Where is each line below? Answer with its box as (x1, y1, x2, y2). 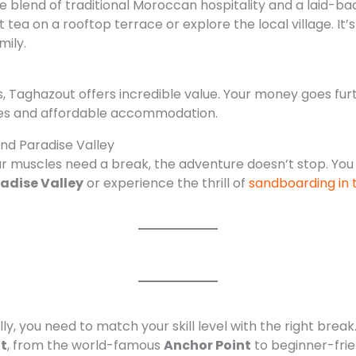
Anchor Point (163, 335, 251, 354)
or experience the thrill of (83, 173, 249, 192)
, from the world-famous (6, 335, 164, 354)
